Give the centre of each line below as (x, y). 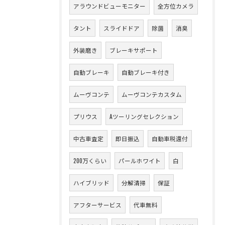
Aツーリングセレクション (144, 116)
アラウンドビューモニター (109, 6)
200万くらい (90, 160)
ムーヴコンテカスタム (152, 94)
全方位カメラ (176, 6)
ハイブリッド (91, 182)
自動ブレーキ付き (146, 72)
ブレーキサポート (134, 50)
